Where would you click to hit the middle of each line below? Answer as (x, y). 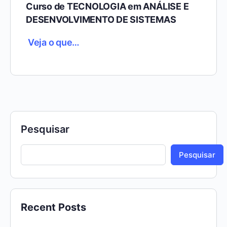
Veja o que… (54, 43)
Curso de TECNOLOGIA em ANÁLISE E (107, 7)
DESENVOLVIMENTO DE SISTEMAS (101, 20)
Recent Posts (53, 207)
